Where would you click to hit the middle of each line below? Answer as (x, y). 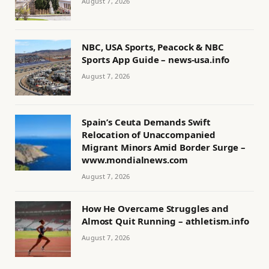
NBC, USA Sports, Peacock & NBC (153, 47)
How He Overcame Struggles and (155, 209)
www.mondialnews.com (135, 160)
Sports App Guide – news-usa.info (156, 60)
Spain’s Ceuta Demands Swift (146, 122)
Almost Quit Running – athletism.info (165, 221)
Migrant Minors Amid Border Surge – (164, 147)
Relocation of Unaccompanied (149, 135)
